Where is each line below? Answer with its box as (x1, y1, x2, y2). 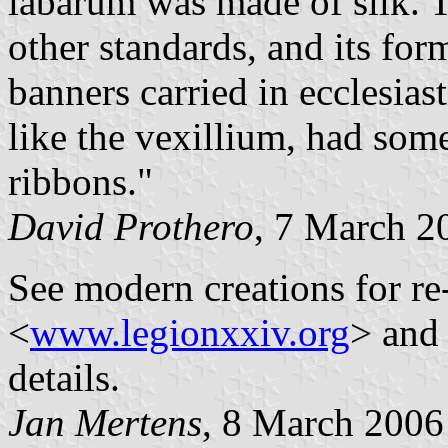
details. (8, 355, 120, 399)
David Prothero (8, 204, 254, 248)
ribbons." (8, 159, 153, 203)
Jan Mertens (8, 400, 202, 444)
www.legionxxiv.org (30, 310, 350, 354)
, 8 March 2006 (202, 400, 444, 444)
